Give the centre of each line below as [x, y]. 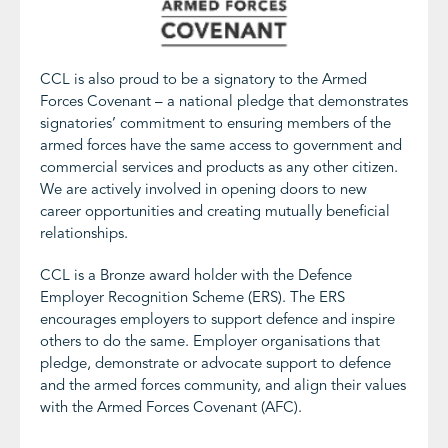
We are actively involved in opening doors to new [203, 191]
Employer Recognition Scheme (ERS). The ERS [192, 299]
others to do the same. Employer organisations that [210, 343]
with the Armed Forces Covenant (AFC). [171, 409]
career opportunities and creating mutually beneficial [215, 213]
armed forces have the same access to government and [221, 147]
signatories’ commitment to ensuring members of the [215, 125]
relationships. [84, 235]
